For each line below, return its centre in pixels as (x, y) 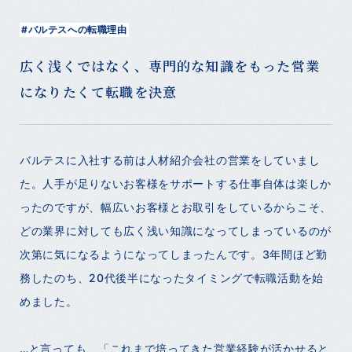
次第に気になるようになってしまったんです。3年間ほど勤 (174, 254)
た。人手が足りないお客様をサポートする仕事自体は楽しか (176, 183)
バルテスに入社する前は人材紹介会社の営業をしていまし (170, 159)
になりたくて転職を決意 (99, 91)
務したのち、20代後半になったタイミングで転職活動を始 (172, 277)
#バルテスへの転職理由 (74, 29)
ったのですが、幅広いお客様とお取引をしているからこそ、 (176, 207)
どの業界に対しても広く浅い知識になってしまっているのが (176, 230)
